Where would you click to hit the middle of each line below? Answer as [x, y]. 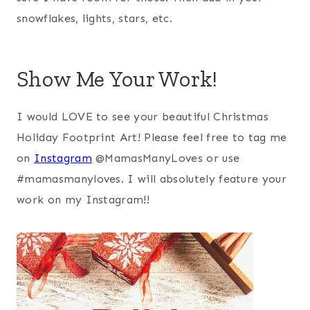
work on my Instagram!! [83, 199]
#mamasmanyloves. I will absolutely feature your [152, 179]
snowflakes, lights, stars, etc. [94, 18]
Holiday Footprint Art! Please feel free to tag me [152, 137]
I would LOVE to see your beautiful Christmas [143, 116]
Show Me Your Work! [117, 79]
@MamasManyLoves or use [166, 158]
